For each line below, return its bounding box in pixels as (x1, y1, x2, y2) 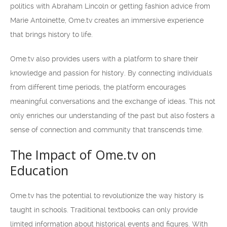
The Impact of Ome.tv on (10, 146, 156, 163)
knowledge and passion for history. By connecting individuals (10, 69, 212, 77)
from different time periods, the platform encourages (10, 83, 186, 91)
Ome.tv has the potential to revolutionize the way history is (10, 192, 204, 200)
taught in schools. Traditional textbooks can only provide (10, 206, 198, 214)
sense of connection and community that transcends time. (10, 126, 203, 134)
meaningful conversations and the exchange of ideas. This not (10, 97, 215, 105)
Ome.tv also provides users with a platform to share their (10, 55, 198, 63)
